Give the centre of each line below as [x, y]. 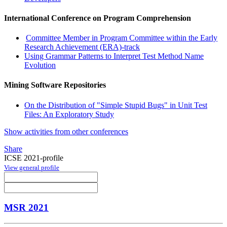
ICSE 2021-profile [34, 158]
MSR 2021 [26, 208]
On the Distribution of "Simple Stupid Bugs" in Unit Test [116, 105]
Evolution [40, 65]
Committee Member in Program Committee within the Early [122, 38]
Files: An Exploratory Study [69, 114]
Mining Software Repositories [55, 85]
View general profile [32, 167]
